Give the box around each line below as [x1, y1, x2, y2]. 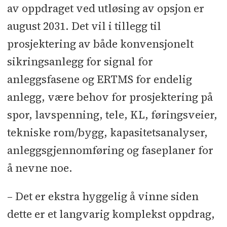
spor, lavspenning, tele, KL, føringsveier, [7, 107, 217, 122]
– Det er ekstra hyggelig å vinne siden [7, 188, 199, 204]
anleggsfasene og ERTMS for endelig [7, 71, 192, 87]
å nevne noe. [7, 160, 72, 175]
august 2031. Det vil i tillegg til [7, 18, 161, 33]
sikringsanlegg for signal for [7, 54, 153, 69]
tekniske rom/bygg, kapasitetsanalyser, [7, 125, 208, 140]
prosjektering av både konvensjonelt [7, 36, 194, 51]
